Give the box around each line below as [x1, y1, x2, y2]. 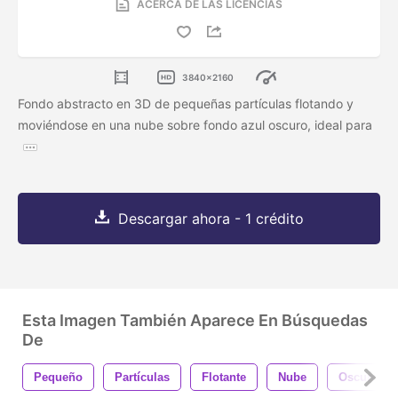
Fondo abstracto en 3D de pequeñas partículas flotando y [18, 96, 354, 112]
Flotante [202, 370, 246, 385]
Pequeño [34, 370, 83, 385]
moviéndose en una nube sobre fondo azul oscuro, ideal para [18, 117, 372, 133]
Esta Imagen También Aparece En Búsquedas [22, 311, 368, 330]
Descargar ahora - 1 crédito [117, 210, 304, 228]
